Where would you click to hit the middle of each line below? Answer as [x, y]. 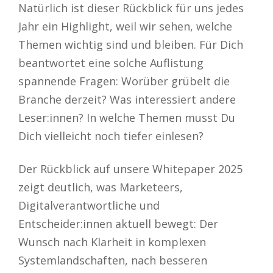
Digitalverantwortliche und [89, 206]
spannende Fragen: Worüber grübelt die [124, 81]
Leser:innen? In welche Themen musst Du [127, 118]
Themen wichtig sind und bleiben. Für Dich [131, 45]
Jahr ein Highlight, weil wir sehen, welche [125, 27]
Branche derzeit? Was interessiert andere [127, 100]
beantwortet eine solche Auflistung [111, 63]
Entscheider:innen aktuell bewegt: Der [118, 224]
